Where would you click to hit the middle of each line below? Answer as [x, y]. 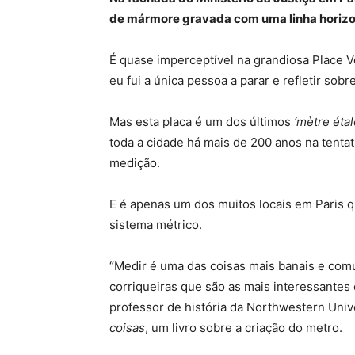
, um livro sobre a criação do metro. [244, 328]
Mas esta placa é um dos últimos [202, 122]
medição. [135, 163]
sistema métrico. [156, 225]
